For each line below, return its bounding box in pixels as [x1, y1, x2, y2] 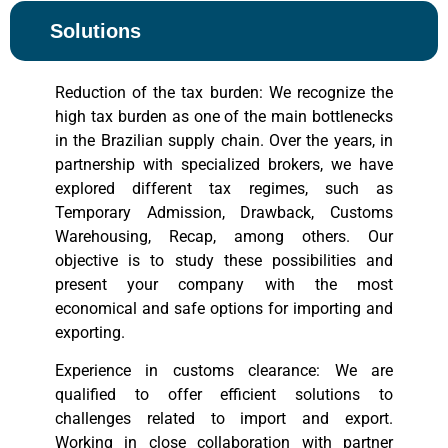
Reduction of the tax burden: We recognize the [55, 83, 393, 102]
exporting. [55, 323, 125, 342]
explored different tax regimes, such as [55, 179, 393, 198]
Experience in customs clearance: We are [55, 361, 393, 381]
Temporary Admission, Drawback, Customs [55, 203, 393, 222]
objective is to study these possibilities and [55, 251, 393, 270]
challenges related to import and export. [55, 409, 393, 429]
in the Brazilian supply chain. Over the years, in [55, 131, 393, 150]
